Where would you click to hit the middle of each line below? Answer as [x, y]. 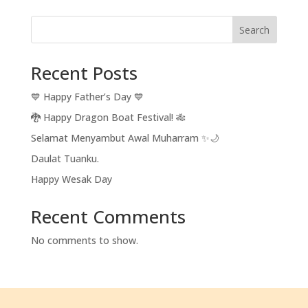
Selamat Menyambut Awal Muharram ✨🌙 [125, 138]
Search [255, 30]
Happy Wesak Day [71, 179]
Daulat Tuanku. [65, 158]
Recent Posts [84, 73]
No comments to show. [84, 240]
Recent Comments [108, 217]
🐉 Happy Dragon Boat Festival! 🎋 [108, 117]
